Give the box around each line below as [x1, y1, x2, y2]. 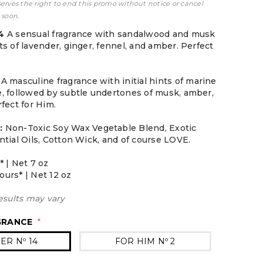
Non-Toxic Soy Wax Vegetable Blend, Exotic [5, 123, 197, 133]
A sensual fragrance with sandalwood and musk [6, 29, 215, 39]
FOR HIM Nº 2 [114, 236, 176, 247]
